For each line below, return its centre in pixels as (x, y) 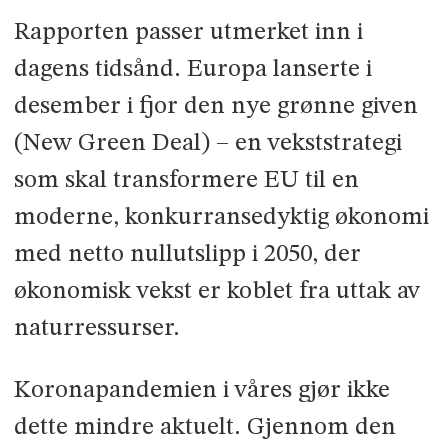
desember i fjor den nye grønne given (215, 107)
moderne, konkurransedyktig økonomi (221, 218)
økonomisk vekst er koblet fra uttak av (216, 292)
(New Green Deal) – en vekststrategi (207, 144)
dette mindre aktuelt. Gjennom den (204, 428)
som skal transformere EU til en (186, 181)
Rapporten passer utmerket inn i (188, 33)
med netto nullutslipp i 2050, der (187, 255)
